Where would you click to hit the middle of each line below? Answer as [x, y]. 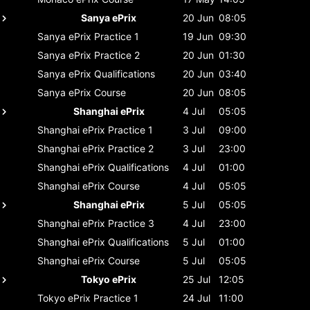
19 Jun [198, 36]
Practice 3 [131, 223]
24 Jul [197, 298]
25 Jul [197, 279]
